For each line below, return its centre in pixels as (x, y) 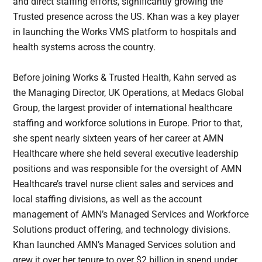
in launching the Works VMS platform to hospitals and (125, 32)
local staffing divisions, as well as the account (108, 199)
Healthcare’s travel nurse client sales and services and (123, 184)
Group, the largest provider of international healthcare (123, 108)
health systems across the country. (86, 47)
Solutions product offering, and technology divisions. (122, 230)
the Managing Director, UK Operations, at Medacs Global (129, 93)
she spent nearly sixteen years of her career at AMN (118, 139)
